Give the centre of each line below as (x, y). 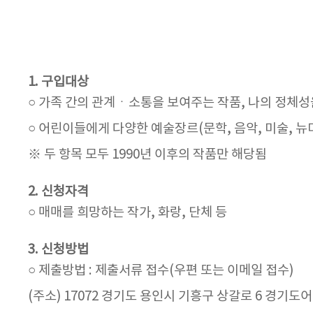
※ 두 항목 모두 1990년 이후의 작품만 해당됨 (147, 155)
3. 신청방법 (58, 250)
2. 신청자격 (58, 192)
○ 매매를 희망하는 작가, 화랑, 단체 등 (128, 213)
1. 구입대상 (58, 82)
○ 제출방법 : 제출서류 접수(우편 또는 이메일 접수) (161, 271)
